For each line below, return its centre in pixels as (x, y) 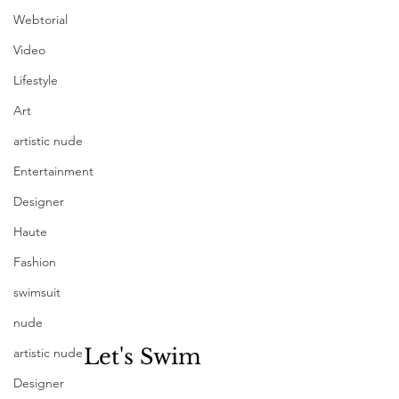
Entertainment (53, 171)
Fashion (35, 262)
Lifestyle (36, 81)
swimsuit (37, 293)
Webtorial (41, 20)
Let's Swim (142, 356)
